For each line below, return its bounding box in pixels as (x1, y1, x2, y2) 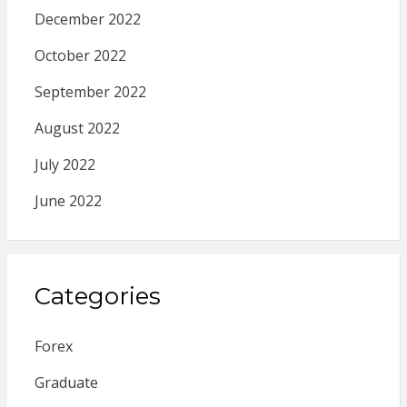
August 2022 (34, 117, 120, 138)
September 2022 (34, 81, 146, 102)
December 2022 (34, 8, 141, 29)
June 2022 (34, 190, 102, 211)
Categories (34, 281, 161, 311)
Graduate (34, 372, 98, 392)
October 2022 (34, 45, 126, 65)
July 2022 (34, 154, 95, 174)
